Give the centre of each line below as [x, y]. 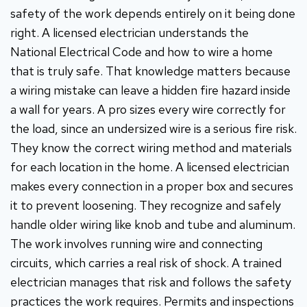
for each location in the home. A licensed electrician [150, 167]
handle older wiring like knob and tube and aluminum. [153, 224]
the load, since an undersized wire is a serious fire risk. [153, 128]
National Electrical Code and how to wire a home [142, 51]
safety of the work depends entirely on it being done [153, 13]
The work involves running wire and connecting [136, 243]
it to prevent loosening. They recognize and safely [146, 205]
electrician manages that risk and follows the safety [151, 282]
